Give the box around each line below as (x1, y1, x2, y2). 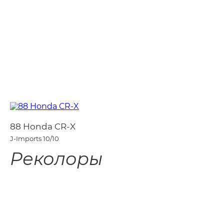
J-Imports (10, 134, 41, 142)
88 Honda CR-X (10, 121, 75, 131)
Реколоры (10, 148, 102, 169)
